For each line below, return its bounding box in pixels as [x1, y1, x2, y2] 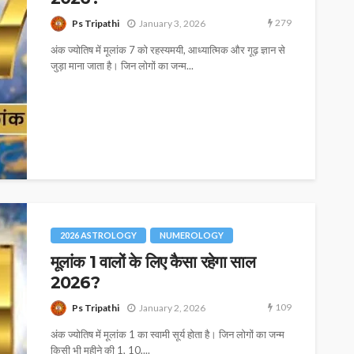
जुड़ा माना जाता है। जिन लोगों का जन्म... [51, 59, 194, 73]
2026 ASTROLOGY [60, 230, 137, 240]
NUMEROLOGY [160, 230, 224, 240]
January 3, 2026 [139, 17, 205, 29]
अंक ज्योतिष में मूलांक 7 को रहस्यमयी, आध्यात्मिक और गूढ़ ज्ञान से [51, 43, 285, 57]
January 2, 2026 [139, 301, 205, 314]
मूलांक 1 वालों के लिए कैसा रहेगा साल [51, 252, 255, 272]
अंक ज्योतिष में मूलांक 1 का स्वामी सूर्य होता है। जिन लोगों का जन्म [51, 328, 284, 341]
